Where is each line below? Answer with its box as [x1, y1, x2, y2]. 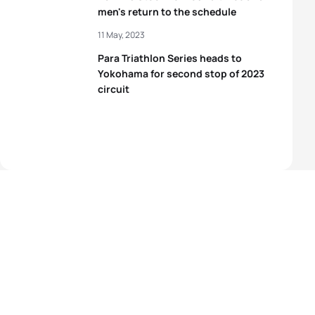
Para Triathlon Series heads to [98, 51, 242, 65]
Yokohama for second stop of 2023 [98, 67, 264, 80]
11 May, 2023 [98, 29, 145, 41]
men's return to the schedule [98, 5, 236, 18]
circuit [98, 82, 129, 96]
